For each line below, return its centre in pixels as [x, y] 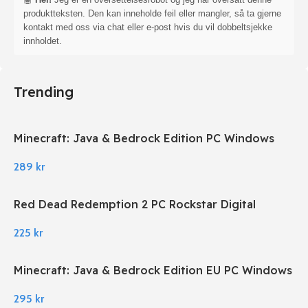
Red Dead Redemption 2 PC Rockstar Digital [135, 204]
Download [42, 219]
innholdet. [43, 41]
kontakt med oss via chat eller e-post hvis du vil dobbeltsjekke [148, 27]
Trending [44, 92]
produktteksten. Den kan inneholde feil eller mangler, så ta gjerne [152, 13]
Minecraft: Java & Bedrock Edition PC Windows [144, 138]
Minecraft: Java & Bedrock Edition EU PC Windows [153, 271]
